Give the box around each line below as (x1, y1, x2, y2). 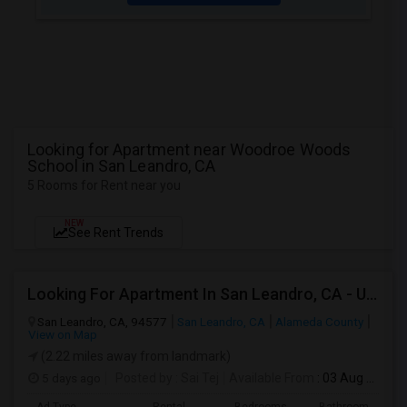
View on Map (28, 327, 97, 342)
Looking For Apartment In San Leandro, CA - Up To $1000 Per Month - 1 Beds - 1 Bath (366, 284, 377, 303)
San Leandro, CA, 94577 (37, 314, 167, 329)
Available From (229, 371, 314, 385)
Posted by (115, 371, 173, 385)
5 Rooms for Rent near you (27, 178, 181, 193)
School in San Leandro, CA (27, 156, 216, 175)
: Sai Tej (173, 371, 219, 385)
